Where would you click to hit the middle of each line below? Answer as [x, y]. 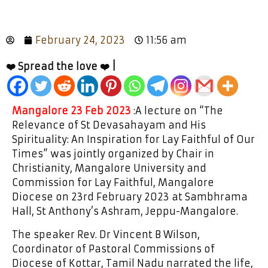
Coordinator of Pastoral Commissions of [113, 249]
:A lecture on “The [177, 111]
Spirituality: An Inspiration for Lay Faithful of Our [133, 139]
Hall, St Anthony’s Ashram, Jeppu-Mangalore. [127, 211]
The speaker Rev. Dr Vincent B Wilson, [106, 234]
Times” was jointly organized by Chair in [113, 154]
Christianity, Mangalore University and [109, 168]
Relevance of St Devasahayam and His [109, 125]
